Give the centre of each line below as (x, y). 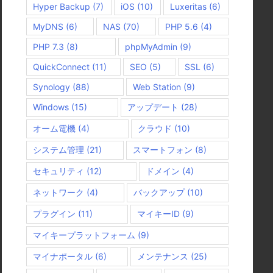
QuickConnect (61, 67)
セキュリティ (58, 171)
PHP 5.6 (182, 27)
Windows (51, 107)
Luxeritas (188, 6)
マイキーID (158, 214)
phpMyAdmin (151, 47)
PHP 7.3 (48, 47)
